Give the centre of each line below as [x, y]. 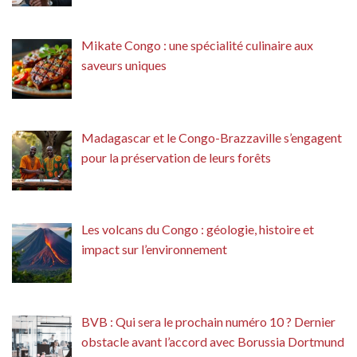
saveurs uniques [124, 65]
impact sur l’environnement [154, 249]
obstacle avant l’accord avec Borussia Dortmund [213, 342]
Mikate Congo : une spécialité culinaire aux [197, 45]
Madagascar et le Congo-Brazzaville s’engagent [212, 137]
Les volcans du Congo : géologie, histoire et [198, 229]
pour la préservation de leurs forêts [176, 157]
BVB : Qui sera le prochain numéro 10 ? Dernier [208, 322]
